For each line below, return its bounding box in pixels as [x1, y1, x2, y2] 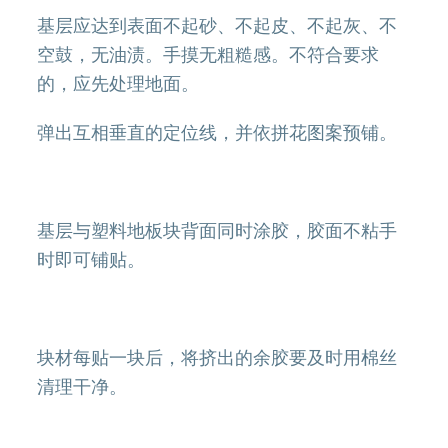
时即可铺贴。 [37, 247, 146, 271]
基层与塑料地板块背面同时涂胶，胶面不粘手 [37, 218, 398, 242]
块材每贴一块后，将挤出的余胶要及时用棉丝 [37, 345, 398, 369]
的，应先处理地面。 [37, 71, 200, 95]
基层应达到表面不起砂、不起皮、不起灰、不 [37, 13, 398, 37]
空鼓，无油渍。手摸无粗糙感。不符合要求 [37, 42, 380, 66]
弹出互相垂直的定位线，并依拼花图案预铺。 [37, 120, 398, 144]
